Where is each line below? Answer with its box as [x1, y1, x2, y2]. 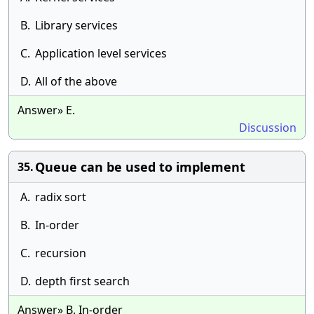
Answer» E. [18, 102, 75, 118]
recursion [35, 245, 86, 261]
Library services [35, 18, 118, 33]
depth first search [35, 273, 130, 289]
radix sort [35, 189, 86, 205]
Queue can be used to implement [35, 158, 245, 175]
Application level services [35, 46, 167, 61]
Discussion [239, 120, 296, 135]
